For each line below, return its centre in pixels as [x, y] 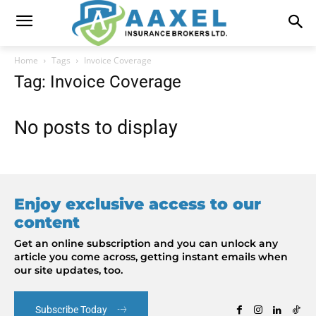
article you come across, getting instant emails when [151, 256]
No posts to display [96, 127]
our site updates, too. [68, 270]
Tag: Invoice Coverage [98, 81]
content [47, 222]
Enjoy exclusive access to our [138, 204]
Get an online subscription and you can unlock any [146, 243]
